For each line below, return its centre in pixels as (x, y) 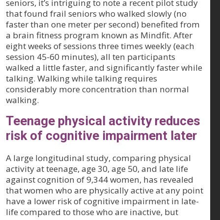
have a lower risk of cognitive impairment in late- (102, 201)
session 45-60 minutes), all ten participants (91, 57)
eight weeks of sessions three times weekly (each (100, 46)
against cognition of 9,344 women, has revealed (100, 180)
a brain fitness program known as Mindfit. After (99, 35)
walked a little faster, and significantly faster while (104, 68)
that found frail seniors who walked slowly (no (96, 14)
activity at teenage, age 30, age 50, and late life (97, 169)
